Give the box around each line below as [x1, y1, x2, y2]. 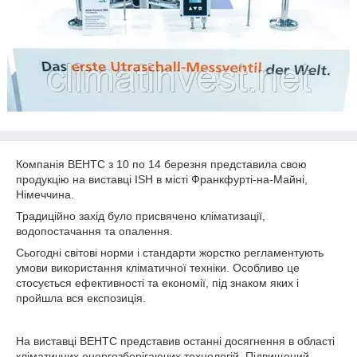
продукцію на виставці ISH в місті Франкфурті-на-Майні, [16, 173, 308, 186]
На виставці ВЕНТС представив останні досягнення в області [16, 335, 335, 347]
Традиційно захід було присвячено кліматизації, [16, 210, 265, 222]
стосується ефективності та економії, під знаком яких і [16, 277, 299, 289]
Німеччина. [16, 188, 74, 201]
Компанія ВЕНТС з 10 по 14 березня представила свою [16, 158, 307, 171]
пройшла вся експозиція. [16, 292, 146, 304]
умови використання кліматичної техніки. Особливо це [16, 261, 300, 274]
